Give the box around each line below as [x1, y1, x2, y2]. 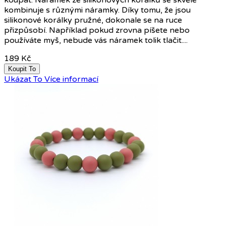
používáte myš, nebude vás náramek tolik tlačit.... [4, 35, 188, 46]
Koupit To [8, 65, 36, 73]
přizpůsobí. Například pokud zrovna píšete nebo [4, 25, 190, 36]
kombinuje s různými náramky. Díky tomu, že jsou [4, 5, 191, 16]
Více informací [44, 74, 98, 85]
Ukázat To [4, 74, 42, 85]
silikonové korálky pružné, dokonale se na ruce [4, 15, 182, 26]
